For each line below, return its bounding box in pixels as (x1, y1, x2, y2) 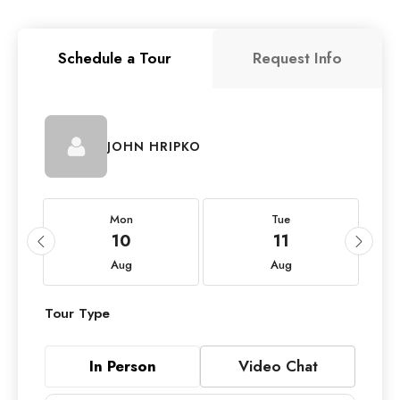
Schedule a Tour (58, 47, 172, 70)
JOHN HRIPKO (107, 137, 201, 155)
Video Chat (237, 355, 318, 378)
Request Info (252, 47, 342, 70)
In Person (88, 355, 156, 378)
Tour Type (45, 304, 110, 324)
